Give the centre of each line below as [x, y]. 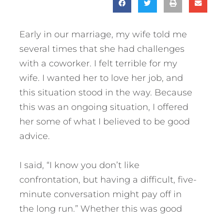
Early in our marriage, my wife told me [103, 34]
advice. [35, 136]
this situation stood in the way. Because [106, 92]
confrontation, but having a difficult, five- [108, 179]
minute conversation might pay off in [101, 194]
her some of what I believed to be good [105, 121]
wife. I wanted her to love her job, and [101, 78]
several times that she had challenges [102, 49]
